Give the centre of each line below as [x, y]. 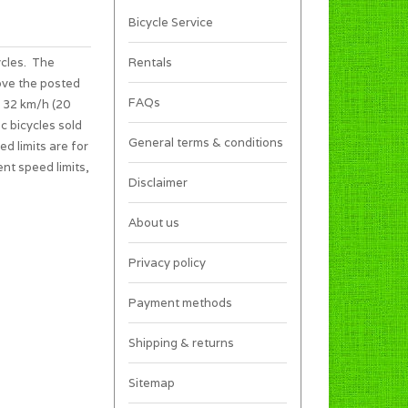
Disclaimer [158, 182]
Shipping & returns [181, 342]
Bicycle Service [170, 22]
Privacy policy [167, 262]
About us [153, 222]
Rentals [150, 62]
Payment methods [180, 302]
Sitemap [151, 382]
